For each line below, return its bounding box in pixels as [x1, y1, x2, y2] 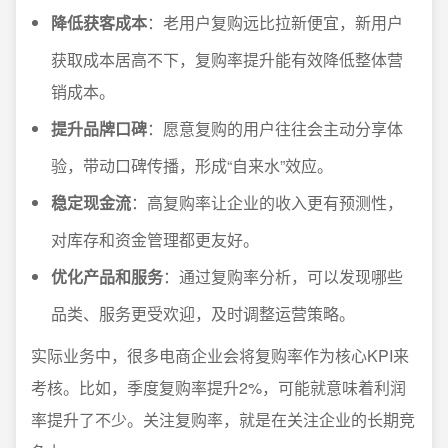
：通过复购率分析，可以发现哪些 [163, 265, 403, 288]
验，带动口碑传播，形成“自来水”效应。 [51, 154, 333, 177]
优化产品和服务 [51, 265, 163, 288]
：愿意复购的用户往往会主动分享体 [147, 117, 403, 140]
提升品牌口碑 [51, 117, 147, 140]
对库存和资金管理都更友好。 [51, 228, 259, 251]
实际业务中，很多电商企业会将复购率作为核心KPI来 [31, 344, 409, 367]
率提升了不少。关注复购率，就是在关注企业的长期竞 [31, 408, 415, 431]
